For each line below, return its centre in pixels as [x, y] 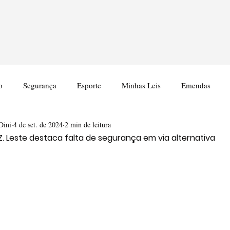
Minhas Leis [141, 85]
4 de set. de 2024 [38, 124]
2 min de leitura [88, 124]
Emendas [196, 85]
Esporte [89, 85]
